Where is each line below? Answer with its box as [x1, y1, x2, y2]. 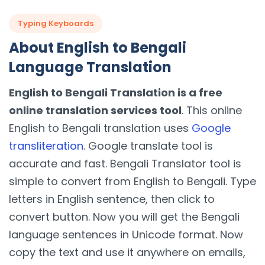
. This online [182, 103, 242, 118]
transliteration [9, 138, 83, 154]
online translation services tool [9, 103, 182, 118]
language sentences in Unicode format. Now [9, 227, 243, 243]
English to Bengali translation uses [9, 121, 192, 136]
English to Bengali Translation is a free [9, 85, 222, 101]
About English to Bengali [9, 37, 186, 57]
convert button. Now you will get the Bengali [9, 209, 240, 225]
